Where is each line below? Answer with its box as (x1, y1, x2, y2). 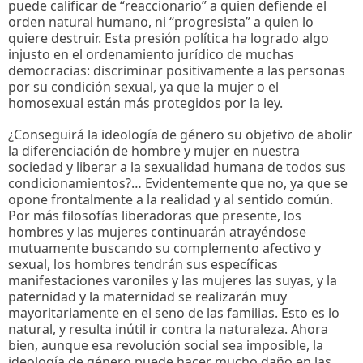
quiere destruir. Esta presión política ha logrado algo (8, 28, 329, 47)
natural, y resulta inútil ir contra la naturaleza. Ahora (8, 320, 328, 339)
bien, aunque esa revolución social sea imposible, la (8, 336, 323, 355)
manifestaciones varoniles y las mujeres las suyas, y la (8, 271, 337, 290)
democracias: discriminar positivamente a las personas (8, 61, 345, 79)
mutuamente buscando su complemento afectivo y (8, 239, 321, 258)
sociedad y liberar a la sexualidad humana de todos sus (8, 158, 346, 177)
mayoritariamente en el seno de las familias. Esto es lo (8, 304, 340, 322)
